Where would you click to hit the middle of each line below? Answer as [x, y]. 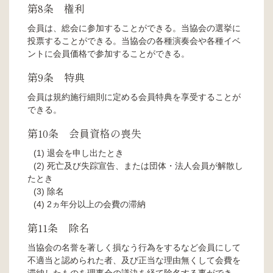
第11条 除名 [58, 227]
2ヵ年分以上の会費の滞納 [96, 204]
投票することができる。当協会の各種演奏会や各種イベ [134, 41]
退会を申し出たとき [85, 153]
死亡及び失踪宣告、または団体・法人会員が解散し [145, 165]
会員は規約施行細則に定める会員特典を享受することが [134, 97]
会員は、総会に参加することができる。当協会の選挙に [134, 28]
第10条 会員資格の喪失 [84, 133]
